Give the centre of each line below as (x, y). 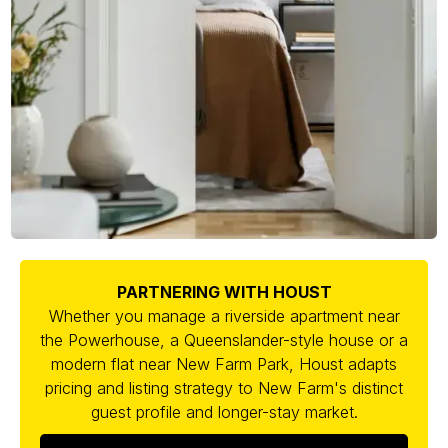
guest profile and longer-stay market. (224, 412)
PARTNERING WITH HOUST (224, 292)
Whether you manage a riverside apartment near (224, 316)
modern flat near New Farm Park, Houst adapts (224, 364)
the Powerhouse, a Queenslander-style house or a (224, 340)
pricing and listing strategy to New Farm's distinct (224, 388)
